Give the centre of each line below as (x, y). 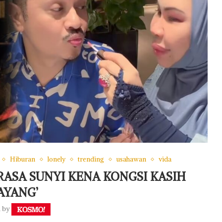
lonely (56, 160)
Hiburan (22, 160)
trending (91, 160)
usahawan (131, 160)
